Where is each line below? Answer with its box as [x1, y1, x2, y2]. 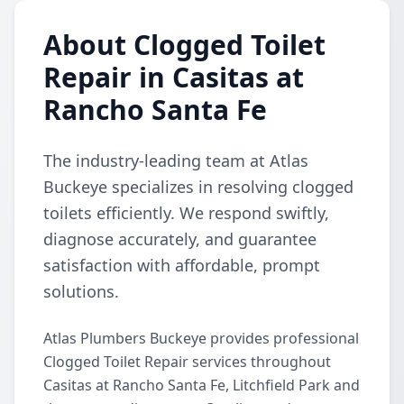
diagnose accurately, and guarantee [43, 228, 317, 250]
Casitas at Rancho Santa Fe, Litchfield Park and [43, 375, 360, 395]
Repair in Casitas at [43, 59, 304, 96]
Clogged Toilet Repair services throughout [43, 352, 331, 372]
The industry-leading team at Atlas [43, 150, 308, 171]
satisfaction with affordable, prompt [43, 254, 320, 276]
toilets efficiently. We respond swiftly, [43, 202, 329, 224]
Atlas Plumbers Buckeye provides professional [43, 328, 359, 348]
